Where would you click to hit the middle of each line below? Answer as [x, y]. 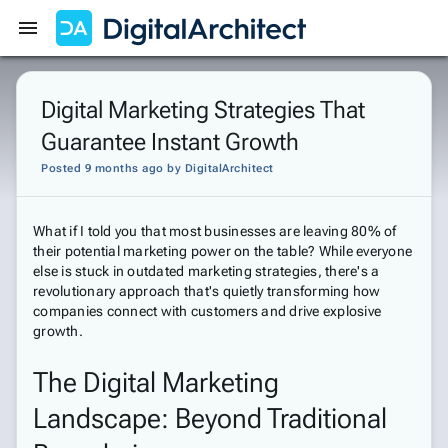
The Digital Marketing [156, 382]
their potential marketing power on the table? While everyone [222, 251]
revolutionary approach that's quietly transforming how [207, 291]
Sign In [409, 74]
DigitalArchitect [229, 168]
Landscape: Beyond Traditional [210, 418]
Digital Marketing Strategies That [203, 110]
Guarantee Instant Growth [170, 142]
